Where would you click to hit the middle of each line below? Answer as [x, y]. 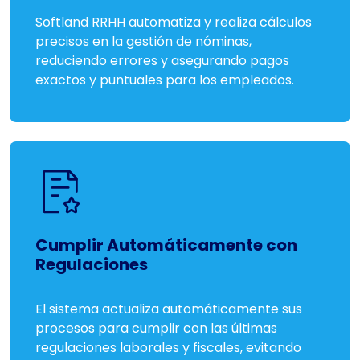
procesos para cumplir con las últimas [156, 328]
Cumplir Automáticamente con [166, 245]
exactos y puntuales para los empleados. [165, 80]
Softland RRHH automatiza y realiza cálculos [174, 22]
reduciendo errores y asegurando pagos [162, 61]
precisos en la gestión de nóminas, [143, 41]
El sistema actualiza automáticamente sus [169, 309]
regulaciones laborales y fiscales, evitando [168, 348]
